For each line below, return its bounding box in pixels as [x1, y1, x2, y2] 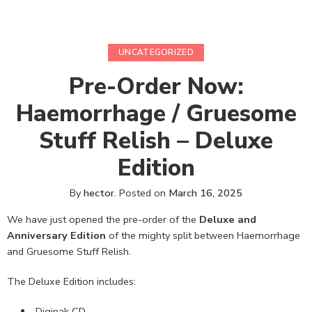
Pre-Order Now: [68, 70, 244, 102]
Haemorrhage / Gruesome [15, 97, 297, 130]
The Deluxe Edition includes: [7, 274, 136, 288]
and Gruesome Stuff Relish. [7, 244, 131, 258]
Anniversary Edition [7, 228, 106, 242]
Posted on [116, 185, 169, 200]
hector [84, 185, 114, 200]
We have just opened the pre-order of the [7, 212, 199, 226]
